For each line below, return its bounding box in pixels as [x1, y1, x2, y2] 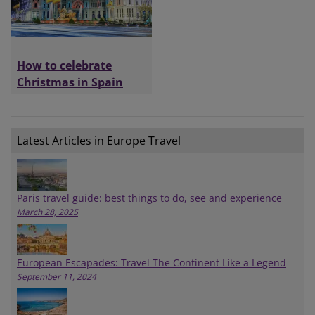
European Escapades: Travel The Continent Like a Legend [17, 255, 286, 269]
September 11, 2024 [17, 270, 96, 283]
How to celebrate [17, 58, 112, 74]
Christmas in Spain [17, 75, 123, 91]
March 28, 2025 [17, 206, 78, 219]
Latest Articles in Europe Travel [17, 133, 181, 149]
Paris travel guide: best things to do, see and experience [17, 191, 282, 205]
